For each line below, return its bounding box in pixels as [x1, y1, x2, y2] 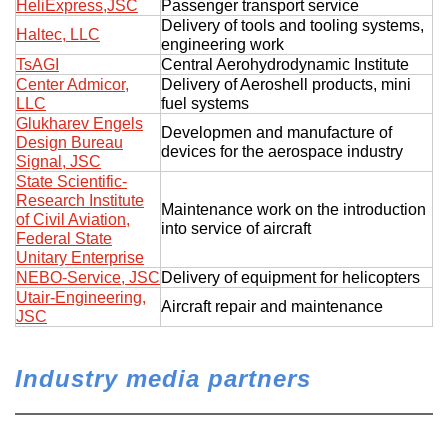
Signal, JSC [16, 152, 101, 170]
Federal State [16, 229, 112, 247]
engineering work [161, 35, 284, 53]
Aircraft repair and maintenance [161, 297, 383, 315]
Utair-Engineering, [16, 288, 146, 306]
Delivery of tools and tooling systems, [161, 16, 424, 34]
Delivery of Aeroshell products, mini [161, 75, 411, 93]
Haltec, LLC [16, 25, 100, 43]
